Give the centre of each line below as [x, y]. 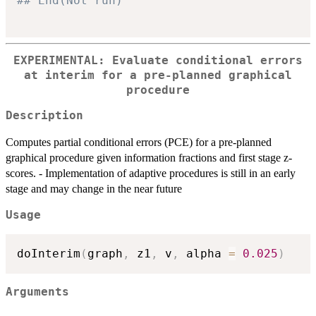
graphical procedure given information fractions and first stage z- [149, 158]
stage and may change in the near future [94, 189]
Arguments [37, 292]
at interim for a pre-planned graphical [158, 75]
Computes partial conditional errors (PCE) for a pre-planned [139, 142]
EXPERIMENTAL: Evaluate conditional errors [158, 60]
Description [44, 116]
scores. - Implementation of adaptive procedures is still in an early [151, 174]
